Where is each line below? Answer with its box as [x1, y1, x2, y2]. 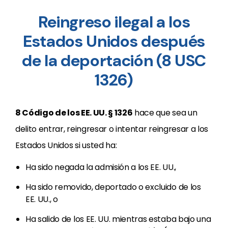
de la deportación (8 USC [21, 50, 207, 71]
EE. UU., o [25, 193, 58, 205]
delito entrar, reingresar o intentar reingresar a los [15, 123, 209, 135]
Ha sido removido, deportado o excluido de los [25, 181, 201, 193]
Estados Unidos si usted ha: [15, 139, 117, 151]
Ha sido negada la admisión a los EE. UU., [25, 161, 176, 173]
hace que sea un [132, 107, 197, 119]
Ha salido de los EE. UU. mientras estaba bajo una [25, 213, 211, 225]
